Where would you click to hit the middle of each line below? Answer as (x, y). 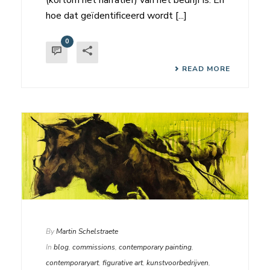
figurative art (123, 263)
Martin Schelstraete (87, 232)
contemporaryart (72, 263)
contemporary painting (155, 247)
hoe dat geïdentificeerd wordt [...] (116, 15)
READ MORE (206, 68)
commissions (94, 247)
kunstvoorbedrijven (177, 263)
